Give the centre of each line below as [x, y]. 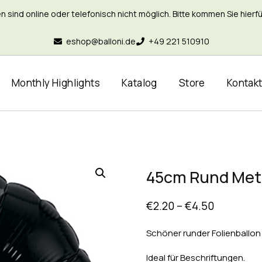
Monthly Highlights [56, 83]
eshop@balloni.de [101, 41]
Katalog [139, 83]
